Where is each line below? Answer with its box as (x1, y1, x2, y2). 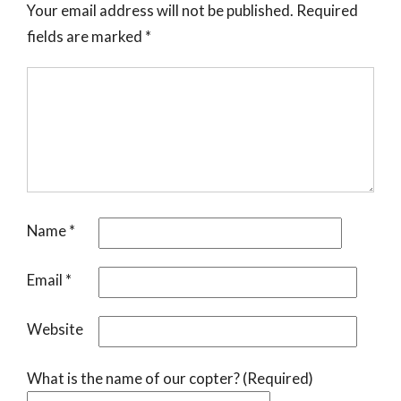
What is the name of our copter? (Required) (27, 369, 313, 388)
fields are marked (27, 27, 145, 47)
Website (27, 320, 83, 339)
